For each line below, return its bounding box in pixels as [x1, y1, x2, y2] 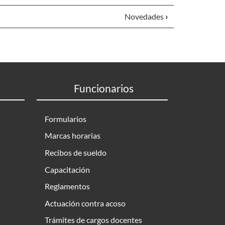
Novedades [124, 12, 165, 21]
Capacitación [45, 164, 90, 174]
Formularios [45, 114, 86, 124]
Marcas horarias [45, 131, 100, 141]
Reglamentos [45, 181, 90, 191]
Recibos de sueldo [45, 147, 106, 157]
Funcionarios [73, 82, 134, 94]
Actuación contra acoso [45, 198, 126, 208]
